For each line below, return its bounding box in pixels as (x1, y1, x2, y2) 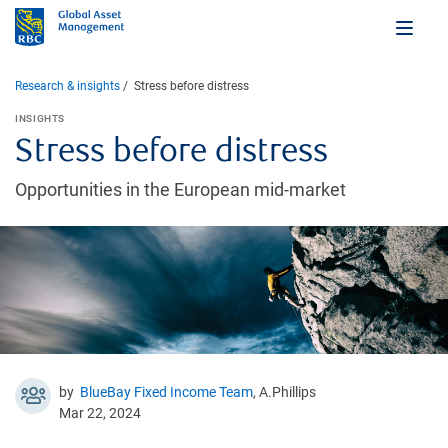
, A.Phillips (253, 383, 316, 400)
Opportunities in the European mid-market (15, 178, 346, 200)
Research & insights (15, 78, 120, 93)
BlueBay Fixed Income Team (80, 383, 253, 400)
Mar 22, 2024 (59, 404, 141, 421)
